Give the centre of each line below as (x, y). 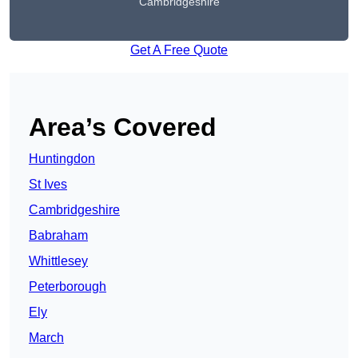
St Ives (48, 185)
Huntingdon (62, 159)
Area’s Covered (123, 127)
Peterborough (68, 287)
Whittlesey (58, 261)
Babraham (58, 236)
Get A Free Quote (179, 50)
